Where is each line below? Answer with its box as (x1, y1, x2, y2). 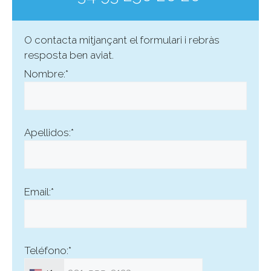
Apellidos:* (24, 126, 74, 139)
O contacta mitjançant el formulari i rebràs (24, 34, 220, 47)
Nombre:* (24, 67, 68, 80)
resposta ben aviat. (24, 49, 114, 62)
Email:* (24, 185, 54, 198)
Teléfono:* (24, 244, 71, 257)
